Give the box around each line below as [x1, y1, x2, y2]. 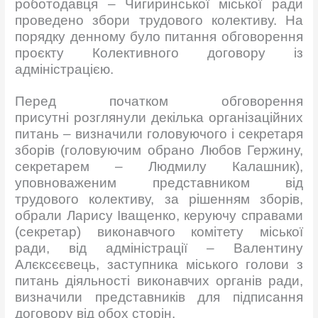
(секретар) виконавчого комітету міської [15, 224, 303, 239]
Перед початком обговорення [15, 93, 303, 109]
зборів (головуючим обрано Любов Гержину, [15, 142, 303, 158]
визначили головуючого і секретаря [71, 126, 303, 141]
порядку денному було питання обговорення [15, 29, 303, 45]
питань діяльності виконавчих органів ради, [15, 273, 303, 288]
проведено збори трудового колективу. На [15, 13, 303, 28]
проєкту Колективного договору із [15, 45, 303, 61]
